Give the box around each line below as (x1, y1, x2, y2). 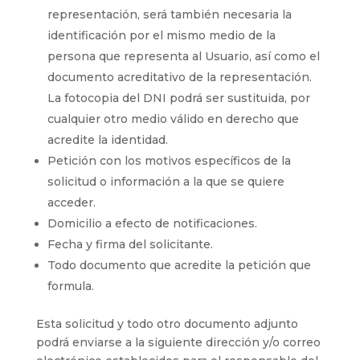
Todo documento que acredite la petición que (47, 257, 311, 272)
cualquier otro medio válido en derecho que (47, 111, 299, 126)
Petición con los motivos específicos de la (47, 153, 291, 168)
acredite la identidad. (47, 132, 168, 147)
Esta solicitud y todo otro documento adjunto (35, 316, 298, 331)
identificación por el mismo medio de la (47, 27, 276, 43)
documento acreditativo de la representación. (47, 69, 312, 84)
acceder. (47, 194, 96, 210)
